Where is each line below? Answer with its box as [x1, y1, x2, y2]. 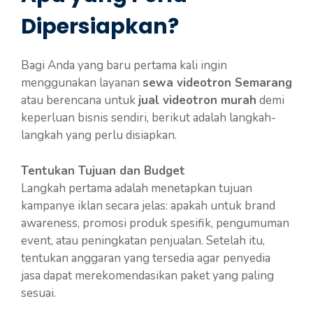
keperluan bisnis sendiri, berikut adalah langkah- [21, 110, 276, 126]
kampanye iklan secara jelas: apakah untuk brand [21, 197, 275, 214]
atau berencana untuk [21, 92, 138, 108]
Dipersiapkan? [21, 12, 179, 41]
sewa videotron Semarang [143, 75, 292, 91]
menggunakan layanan [21, 75, 143, 91]
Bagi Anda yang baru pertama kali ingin [21, 57, 227, 73]
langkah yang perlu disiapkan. [21, 127, 177, 143]
